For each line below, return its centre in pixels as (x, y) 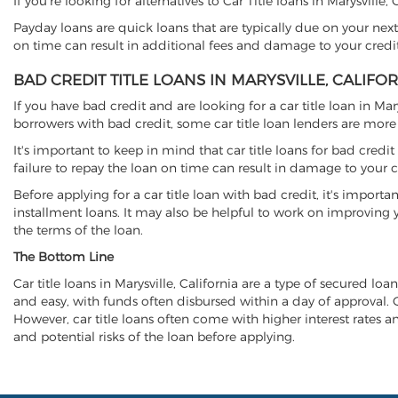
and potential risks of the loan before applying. (154, 337)
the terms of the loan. (78, 230)
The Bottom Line (64, 257)
